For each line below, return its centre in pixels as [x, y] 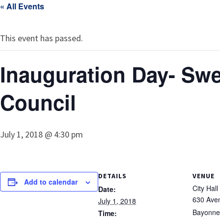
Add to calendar [51, 182]
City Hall [205, 188]
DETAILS [112, 176]
